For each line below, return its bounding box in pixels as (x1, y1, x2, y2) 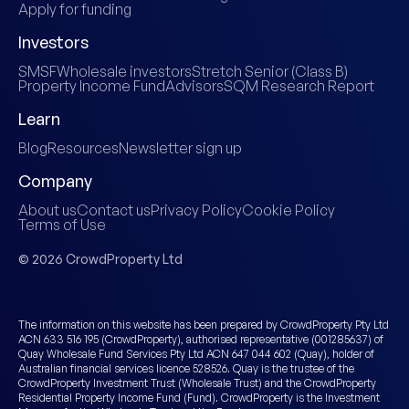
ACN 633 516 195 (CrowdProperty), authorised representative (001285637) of (18, 332, 383, 347)
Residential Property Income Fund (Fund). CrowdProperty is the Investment (18, 391, 380, 405)
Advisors (165, 77, 224, 96)
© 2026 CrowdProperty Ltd (18, 251, 183, 267)
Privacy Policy (151, 201, 242, 220)
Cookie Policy (242, 201, 335, 220)
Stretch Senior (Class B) (192, 62, 348, 81)
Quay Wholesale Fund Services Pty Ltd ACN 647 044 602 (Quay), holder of (18, 347, 374, 362)
